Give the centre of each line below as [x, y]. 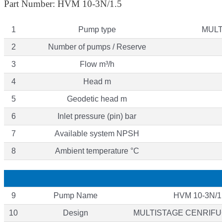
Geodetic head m [97, 99]
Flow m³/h [97, 64]
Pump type [97, 29]
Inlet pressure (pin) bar [97, 116]
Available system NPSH [97, 133]
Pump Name [76, 195]
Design [76, 213]
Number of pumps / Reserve [97, 47]
